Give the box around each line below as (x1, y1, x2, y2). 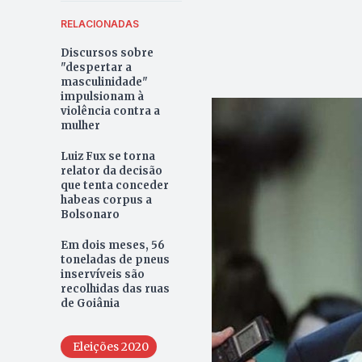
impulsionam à (60, 90, 144, 104)
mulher (60, 119, 100, 133)
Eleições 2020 (72, 339, 149, 355)
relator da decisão (60, 164, 162, 179)
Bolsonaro (60, 208, 120, 222)
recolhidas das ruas (60, 282, 170, 297)
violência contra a (60, 104, 160, 119)
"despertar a (60, 61, 132, 75)
